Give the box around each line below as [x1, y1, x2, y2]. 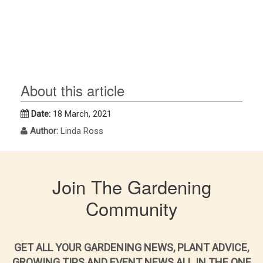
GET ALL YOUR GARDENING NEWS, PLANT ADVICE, [14, 241, 249, 254]
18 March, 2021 [53, 109, 112, 120]
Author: [30, 126, 60, 137]
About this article [21, 80, 124, 101]
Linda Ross [60, 126, 103, 137]
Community [85, 195, 178, 222]
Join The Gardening [52, 173, 211, 200]
